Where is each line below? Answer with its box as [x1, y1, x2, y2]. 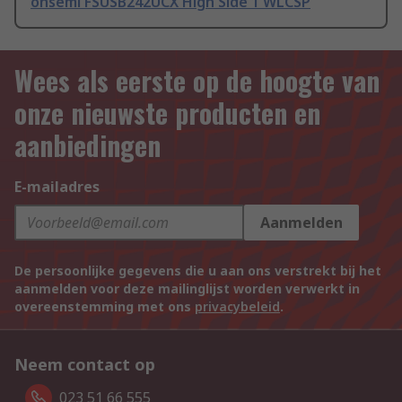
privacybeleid [195, 298, 280, 316]
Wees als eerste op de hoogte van [14, 60, 380, 101]
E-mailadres [14, 177, 100, 197]
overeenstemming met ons [14, 298, 195, 316]
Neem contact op [14, 354, 155, 376]
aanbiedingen [14, 125, 161, 166]
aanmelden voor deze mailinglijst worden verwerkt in [14, 280, 360, 298]
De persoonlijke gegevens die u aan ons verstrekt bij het [14, 262, 381, 280]
